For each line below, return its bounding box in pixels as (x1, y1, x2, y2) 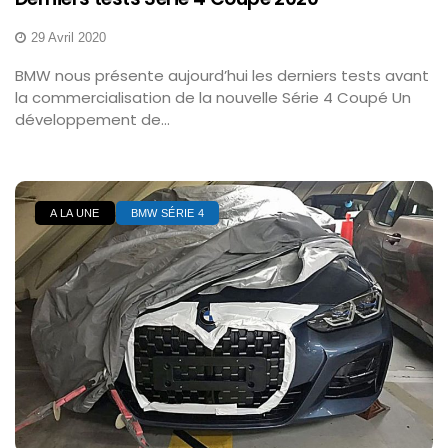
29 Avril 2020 (31, 30, 106, 46)
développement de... (15, 109, 170, 131)
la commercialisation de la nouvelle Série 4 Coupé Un (15, 87, 411, 109)
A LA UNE (50, 207, 100, 220)
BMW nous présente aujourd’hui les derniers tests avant (15, 65, 429, 87)
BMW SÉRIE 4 (130, 207, 205, 220)
